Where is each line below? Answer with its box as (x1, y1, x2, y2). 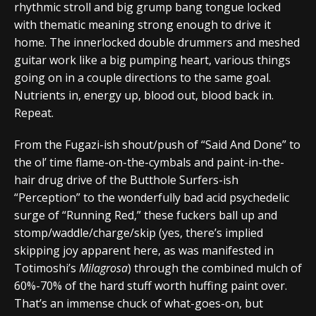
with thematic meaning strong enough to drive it (14, 16, 271, 32)
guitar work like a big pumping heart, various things (14, 51, 291, 68)
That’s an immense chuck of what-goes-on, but (14, 295, 263, 311)
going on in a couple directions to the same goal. (14, 69, 271, 85)
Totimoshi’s (14, 260, 79, 276)
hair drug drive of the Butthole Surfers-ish (14, 171, 238, 188)
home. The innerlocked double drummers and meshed (14, 34, 300, 50)
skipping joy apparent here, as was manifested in (14, 242, 274, 258)
